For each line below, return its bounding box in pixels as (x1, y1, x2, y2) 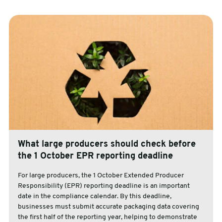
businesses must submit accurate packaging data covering (17, 203, 199, 211)
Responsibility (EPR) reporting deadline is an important (17, 182, 190, 190)
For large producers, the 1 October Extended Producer (17, 172, 184, 180)
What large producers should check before (17, 140, 196, 150)
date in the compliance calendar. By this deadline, (17, 193, 171, 201)
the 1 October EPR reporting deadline (17, 152, 173, 162)
